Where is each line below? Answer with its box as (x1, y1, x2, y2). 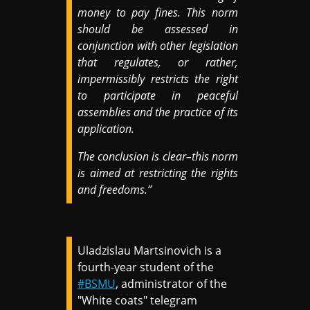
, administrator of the (116, 276, 228, 292)
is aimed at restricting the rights (77, 165, 238, 181)
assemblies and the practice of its (77, 104, 238, 120)
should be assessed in (77, 21, 238, 37)
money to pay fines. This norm (77, 5, 238, 21)
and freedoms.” (77, 182, 152, 198)
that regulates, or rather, (77, 55, 238, 71)
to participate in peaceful (77, 88, 238, 104)
